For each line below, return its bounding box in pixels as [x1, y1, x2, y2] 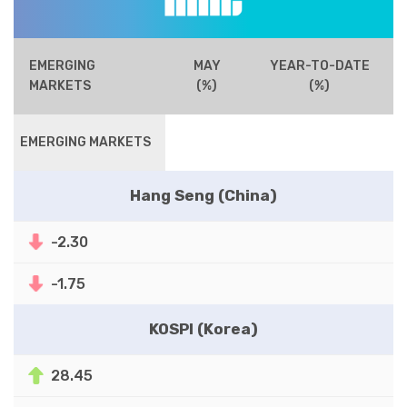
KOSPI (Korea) [149, 319, 258, 338]
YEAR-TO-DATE [269, 57, 370, 74]
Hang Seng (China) [130, 185, 277, 204]
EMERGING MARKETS [19, 134, 151, 150]
